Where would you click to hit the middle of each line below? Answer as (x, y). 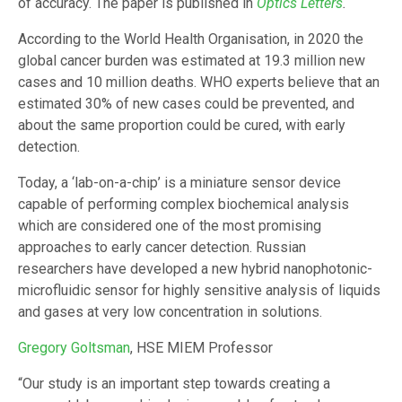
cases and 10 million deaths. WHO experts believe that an (199, 83)
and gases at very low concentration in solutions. (170, 312)
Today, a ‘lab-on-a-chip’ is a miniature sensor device (179, 183)
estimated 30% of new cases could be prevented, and (186, 104)
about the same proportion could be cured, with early (182, 126)
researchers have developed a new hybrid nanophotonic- (195, 269)
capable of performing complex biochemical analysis (184, 205)
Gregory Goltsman (74, 348)
